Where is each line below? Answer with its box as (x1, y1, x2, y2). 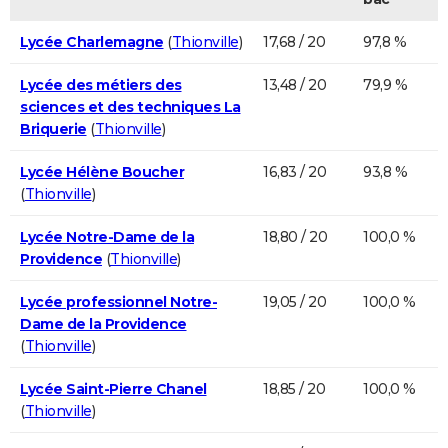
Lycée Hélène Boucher (20, 162, 184, 181)
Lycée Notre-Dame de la (20, 227, 194, 246)
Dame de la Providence (20, 314, 187, 333)
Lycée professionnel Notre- (20, 292, 217, 311)
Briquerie (20, 119, 87, 138)
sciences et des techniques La (20, 97, 241, 116)
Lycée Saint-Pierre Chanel (20, 379, 207, 398)
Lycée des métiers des (20, 75, 182, 94)
